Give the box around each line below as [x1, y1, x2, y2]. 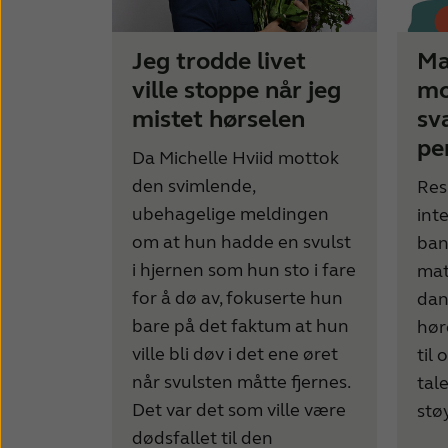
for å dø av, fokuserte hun [132, 287, 343, 310]
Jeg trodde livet [132, 47, 306, 77]
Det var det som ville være [132, 399, 346, 422]
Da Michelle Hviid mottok [132, 147, 339, 170]
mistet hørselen [132, 105, 305, 135]
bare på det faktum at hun [132, 315, 349, 338]
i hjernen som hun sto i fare [132, 259, 356, 282]
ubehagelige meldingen [132, 203, 329, 226]
